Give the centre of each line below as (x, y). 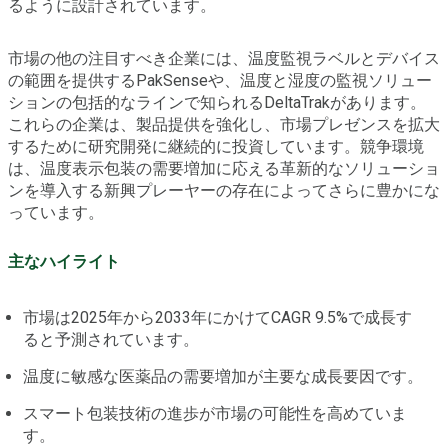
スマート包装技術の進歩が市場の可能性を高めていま (215, 413)
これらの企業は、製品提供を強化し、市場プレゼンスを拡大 (224, 124)
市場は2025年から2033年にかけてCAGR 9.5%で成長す (217, 317)
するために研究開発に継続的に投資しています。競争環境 (216, 146)
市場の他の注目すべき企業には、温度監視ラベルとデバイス (224, 58)
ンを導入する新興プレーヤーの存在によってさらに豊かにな (224, 190)
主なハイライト (64, 261)
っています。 (56, 212)
